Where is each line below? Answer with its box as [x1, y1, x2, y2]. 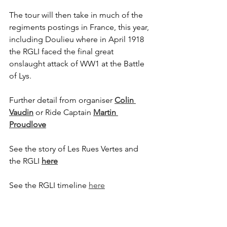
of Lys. [9, 71, 33, 81]
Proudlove [9, 120, 46, 129]
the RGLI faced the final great [9, 47, 116, 56]
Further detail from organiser [9, 95, 115, 105]
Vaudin [9, 107, 33, 117]
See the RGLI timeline [9, 180, 89, 190]
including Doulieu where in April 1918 [9, 34, 146, 44]
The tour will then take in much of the [9, 10, 145, 20]
